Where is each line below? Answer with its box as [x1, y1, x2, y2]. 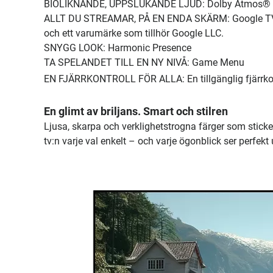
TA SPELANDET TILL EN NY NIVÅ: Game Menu [44, 56, 244, 68]
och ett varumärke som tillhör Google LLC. [44, 27, 224, 39]
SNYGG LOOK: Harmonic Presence [44, 41, 191, 54]
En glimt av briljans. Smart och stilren [44, 104, 228, 118]
